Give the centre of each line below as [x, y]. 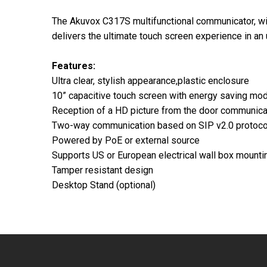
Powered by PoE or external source [126, 140]
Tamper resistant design [103, 170]
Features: [74, 66]
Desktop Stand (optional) [104, 185]
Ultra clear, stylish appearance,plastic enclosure [150, 80]
